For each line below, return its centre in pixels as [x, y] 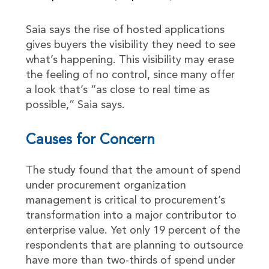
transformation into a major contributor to [131, 216]
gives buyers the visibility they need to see [130, 45]
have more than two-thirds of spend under [130, 261]
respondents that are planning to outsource [134, 246]
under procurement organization [106, 186]
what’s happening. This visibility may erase [130, 60]
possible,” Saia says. [75, 105]
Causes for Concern [90, 141]
